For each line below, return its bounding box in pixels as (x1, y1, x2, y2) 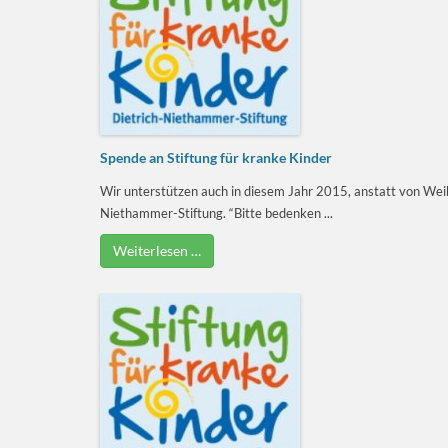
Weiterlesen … (113, 241, 201, 259)
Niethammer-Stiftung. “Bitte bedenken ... (100, 204, 333, 221)
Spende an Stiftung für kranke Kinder (100, 148, 332, 166)
